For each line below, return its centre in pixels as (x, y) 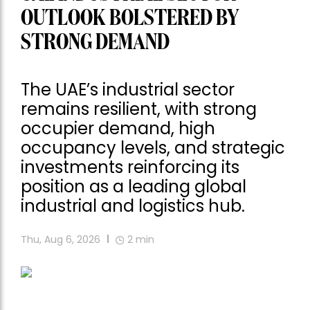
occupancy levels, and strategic (153, 148)
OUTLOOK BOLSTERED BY (130, 19)
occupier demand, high (118, 129)
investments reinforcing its (130, 167)
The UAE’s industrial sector (128, 90)
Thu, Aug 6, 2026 (61, 240)
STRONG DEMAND (95, 43)
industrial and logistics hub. (133, 206)
